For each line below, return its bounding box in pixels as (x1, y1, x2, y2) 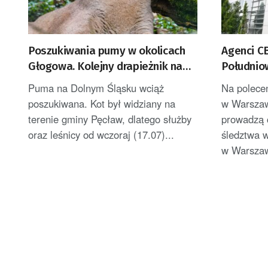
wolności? (28, 74, 76, 89)
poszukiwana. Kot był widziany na (28, 96, 175, 111)
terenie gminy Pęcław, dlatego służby (28, 111, 191, 126)
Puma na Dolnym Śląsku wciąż (28, 80, 164, 95)
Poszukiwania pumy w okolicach (28, 43, 185, 57)
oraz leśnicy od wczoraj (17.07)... (28, 127, 174, 142)
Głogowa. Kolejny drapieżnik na (28, 59, 182, 73)
